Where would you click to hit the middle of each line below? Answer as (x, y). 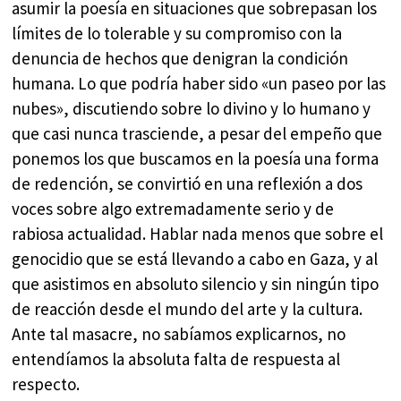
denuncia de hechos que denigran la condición (180, 59)
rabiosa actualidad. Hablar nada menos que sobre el (198, 234)
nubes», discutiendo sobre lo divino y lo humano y (192, 109)
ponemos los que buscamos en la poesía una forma (196, 159)
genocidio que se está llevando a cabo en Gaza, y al (195, 259)
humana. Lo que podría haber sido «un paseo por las (199, 84)
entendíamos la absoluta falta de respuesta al (176, 359)
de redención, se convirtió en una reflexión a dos (188, 184)
